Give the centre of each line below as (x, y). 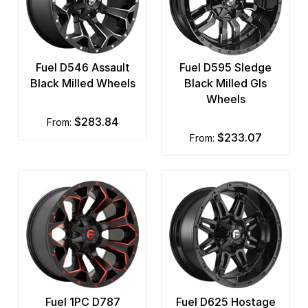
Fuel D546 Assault (82, 68)
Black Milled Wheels (82, 84)
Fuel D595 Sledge (225, 68)
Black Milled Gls (225, 84)
